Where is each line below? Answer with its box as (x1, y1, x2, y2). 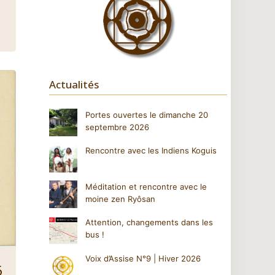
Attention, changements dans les (85, 217, 213, 227)
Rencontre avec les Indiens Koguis (85, 145, 217, 155)
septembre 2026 (85, 122, 149, 132)
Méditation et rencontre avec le (85, 181, 207, 192)
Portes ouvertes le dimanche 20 (85, 109, 208, 120)
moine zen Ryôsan (85, 193, 155, 204)
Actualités (49, 77, 99, 91)
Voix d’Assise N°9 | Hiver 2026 (85, 253, 201, 263)
